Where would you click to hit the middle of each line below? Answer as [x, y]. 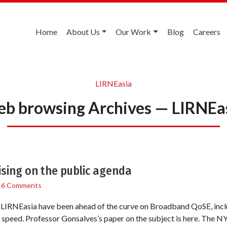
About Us [83, 32]
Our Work [134, 32]
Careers [207, 32]
